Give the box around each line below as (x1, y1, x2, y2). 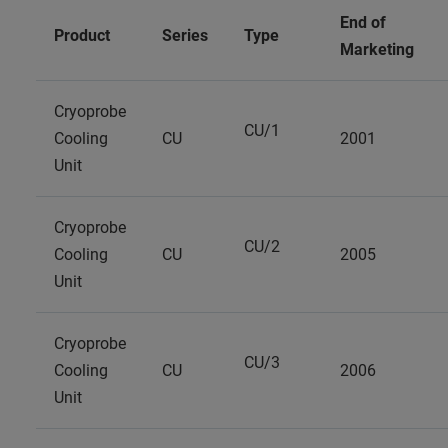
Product (54, 26, 110, 45)
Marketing (340, 40, 414, 59)
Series (162, 26, 208, 45)
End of (340, 13, 386, 32)
